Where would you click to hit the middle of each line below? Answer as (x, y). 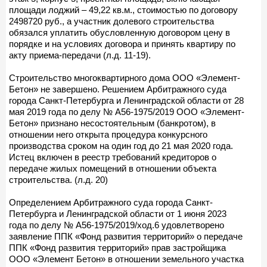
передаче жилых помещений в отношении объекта (113, 168)
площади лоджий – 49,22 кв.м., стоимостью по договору (123, 10)
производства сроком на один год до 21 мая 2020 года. (121, 145)
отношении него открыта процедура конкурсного (108, 134)
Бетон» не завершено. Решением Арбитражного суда (118, 89)
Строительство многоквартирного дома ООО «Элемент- (125, 77)
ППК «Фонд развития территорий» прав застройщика (117, 247)
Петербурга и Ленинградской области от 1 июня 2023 (118, 213)
